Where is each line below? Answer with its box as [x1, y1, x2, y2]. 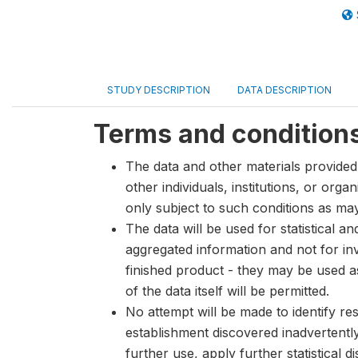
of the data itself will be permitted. [125, 283, 329, 299]
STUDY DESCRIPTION [107, 84, 210, 96]
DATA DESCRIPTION [237, 84, 332, 96]
